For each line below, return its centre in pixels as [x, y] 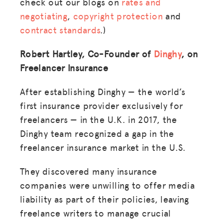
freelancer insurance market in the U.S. [103, 147]
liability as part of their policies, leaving [105, 199]
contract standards [60, 29]
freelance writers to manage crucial [96, 213]
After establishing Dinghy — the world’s [103, 91]
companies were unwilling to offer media [108, 185]
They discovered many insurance [89, 171]
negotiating [44, 15]
